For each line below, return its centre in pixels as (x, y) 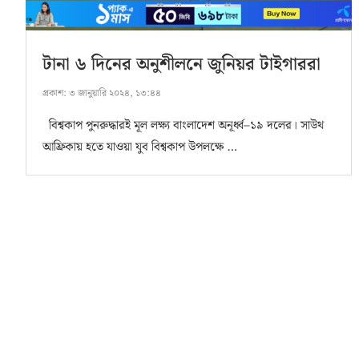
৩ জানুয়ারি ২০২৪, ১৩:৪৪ (114, 94)
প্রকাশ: (54, 94)
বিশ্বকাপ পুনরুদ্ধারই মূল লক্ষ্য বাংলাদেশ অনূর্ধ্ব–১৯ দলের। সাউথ (183, 126)
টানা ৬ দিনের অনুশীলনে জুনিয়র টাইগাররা (182, 65)
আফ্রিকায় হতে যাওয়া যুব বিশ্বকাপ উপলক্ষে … (140, 148)
